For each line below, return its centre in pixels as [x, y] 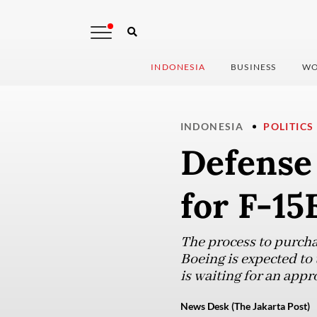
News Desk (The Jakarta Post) [245, 306]
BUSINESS [254, 67]
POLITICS [289, 127]
